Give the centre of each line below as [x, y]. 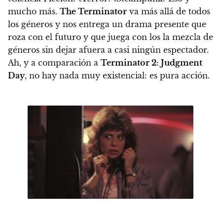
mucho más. [34, 11]
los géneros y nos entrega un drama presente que [107, 24]
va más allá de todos [168, 11]
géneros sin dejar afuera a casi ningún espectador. [108, 50]
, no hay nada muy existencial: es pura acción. [117, 75]
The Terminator [93, 11]
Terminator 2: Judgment [151, 62]
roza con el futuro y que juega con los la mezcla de [110, 37]
